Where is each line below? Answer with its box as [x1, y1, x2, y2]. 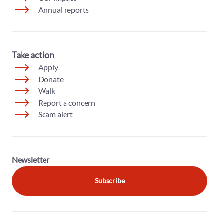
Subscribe [94, 176, 125, 185]
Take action [12, 49, 54, 61]
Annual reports [38, 5, 89, 15]
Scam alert [38, 109, 73, 119]
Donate [38, 74, 64, 84]
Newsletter [12, 155, 49, 165]
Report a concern [38, 98, 95, 108]
